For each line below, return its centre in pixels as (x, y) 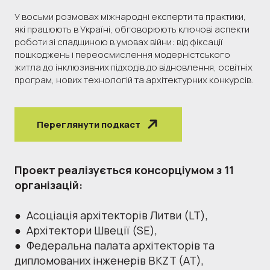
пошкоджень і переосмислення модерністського (122, 54)
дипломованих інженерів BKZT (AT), (109, 260)
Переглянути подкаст (89, 124)
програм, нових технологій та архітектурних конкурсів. (134, 80)
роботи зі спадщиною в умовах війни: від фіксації (119, 42)
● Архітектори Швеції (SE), (86, 230)
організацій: (49, 185)
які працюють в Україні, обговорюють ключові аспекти (132, 29)
